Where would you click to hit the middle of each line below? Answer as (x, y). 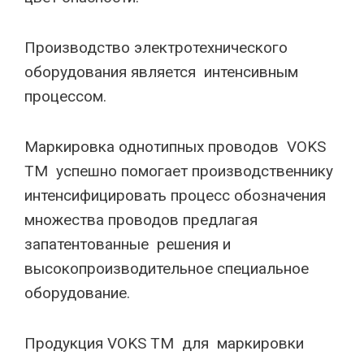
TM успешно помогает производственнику (181, 171)
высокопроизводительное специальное (167, 269)
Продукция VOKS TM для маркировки (164, 343)
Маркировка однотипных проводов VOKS (175, 147)
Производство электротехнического (156, 48)
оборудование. (77, 293)
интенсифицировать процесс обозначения (175, 195)
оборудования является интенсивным (163, 72)
